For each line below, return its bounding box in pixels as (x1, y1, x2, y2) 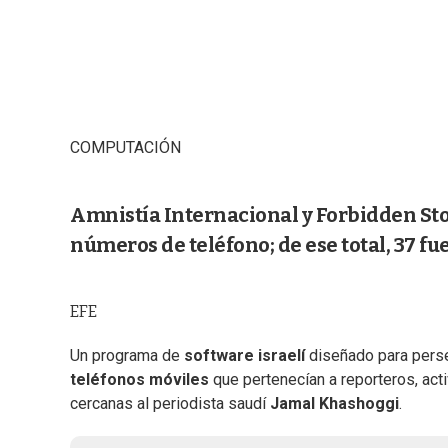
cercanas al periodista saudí (70, 394, 270, 414)
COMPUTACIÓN (70, 138, 181, 158)
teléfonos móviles (70, 370, 209, 390)
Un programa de (70, 346, 184, 366)
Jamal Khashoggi (270, 394, 399, 414)
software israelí (184, 346, 305, 366)
